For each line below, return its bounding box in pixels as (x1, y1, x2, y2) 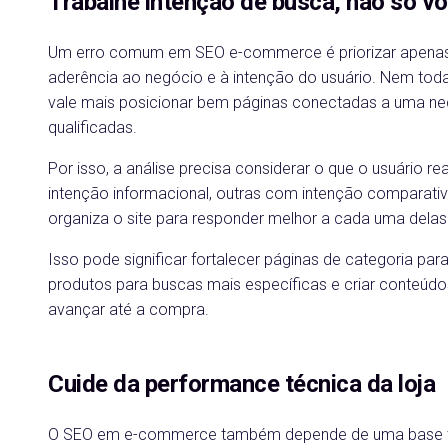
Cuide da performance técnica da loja (48, 370, 435, 398)
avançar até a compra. (48, 300, 209, 319)
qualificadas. (48, 118, 137, 137)
